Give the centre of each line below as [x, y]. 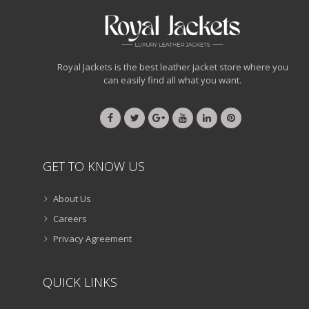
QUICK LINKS [80, 282]
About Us [72, 199]
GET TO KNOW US [94, 167]
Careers [70, 219]
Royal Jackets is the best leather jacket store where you [172, 67]
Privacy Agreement [92, 239]
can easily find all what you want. [172, 80]
